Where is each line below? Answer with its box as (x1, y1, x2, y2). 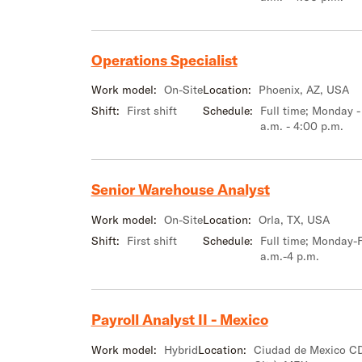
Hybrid (163, 342, 198, 357)
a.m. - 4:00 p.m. (259, 119, 343, 134)
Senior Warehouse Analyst (90, 180, 270, 200)
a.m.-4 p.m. (259, 249, 319, 263)
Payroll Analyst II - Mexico (90, 310, 268, 329)
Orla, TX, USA (258, 213, 330, 227)
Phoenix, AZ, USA (258, 82, 349, 98)
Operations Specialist (90, 50, 238, 69)
